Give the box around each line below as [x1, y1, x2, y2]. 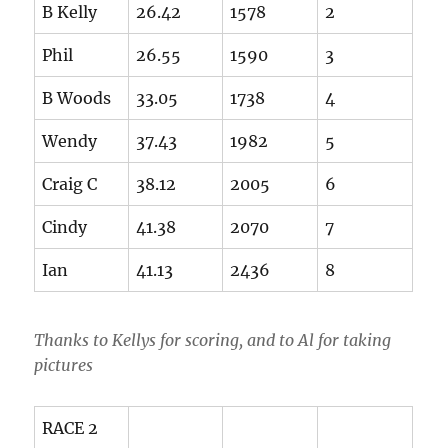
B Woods [42, 87, 112, 108]
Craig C [42, 173, 98, 194]
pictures [34, 355, 94, 376]
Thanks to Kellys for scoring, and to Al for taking [34, 330, 392, 351]
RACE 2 [42, 418, 99, 439]
